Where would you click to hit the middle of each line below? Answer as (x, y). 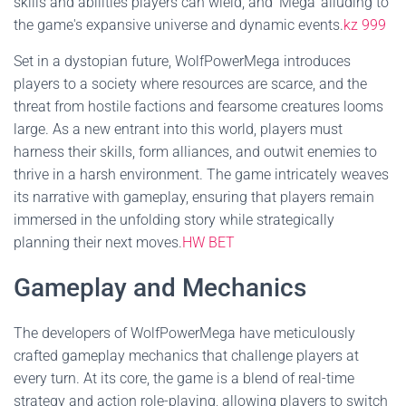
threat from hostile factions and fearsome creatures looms (198, 106)
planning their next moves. (98, 242)
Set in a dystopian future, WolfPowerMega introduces (182, 61)
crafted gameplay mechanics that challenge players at (186, 356)
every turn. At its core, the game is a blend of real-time (184, 378)
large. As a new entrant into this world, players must (178, 129)
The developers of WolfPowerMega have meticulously (184, 333)
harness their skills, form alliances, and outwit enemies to (195, 152)
